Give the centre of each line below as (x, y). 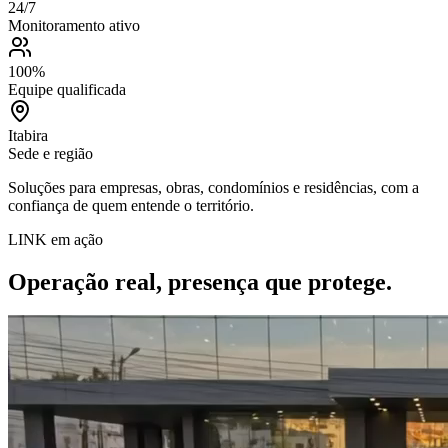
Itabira (28, 135)
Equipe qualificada (67, 89)
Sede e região (50, 153)
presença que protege (277, 281)
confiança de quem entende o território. (131, 205)
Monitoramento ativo (74, 25)
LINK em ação (55, 239)
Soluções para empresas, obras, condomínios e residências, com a (213, 187)
